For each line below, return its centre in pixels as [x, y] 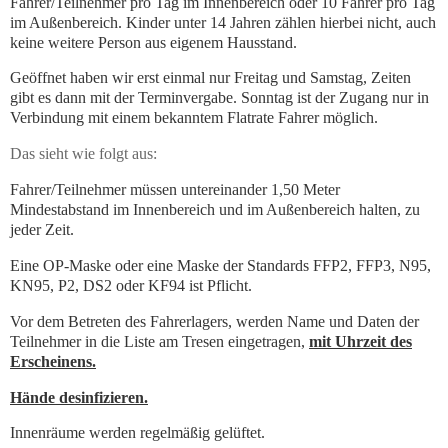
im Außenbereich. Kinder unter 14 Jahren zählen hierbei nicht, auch [223, 22]
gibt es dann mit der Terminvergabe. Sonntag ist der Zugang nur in [219, 98]
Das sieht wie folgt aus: [83, 154]
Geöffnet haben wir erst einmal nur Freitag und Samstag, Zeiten [210, 78]
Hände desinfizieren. [79, 397]
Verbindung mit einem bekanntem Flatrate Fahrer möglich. [196, 118]
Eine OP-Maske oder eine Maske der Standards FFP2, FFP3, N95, [220, 265]
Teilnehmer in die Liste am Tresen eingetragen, [159, 341]
